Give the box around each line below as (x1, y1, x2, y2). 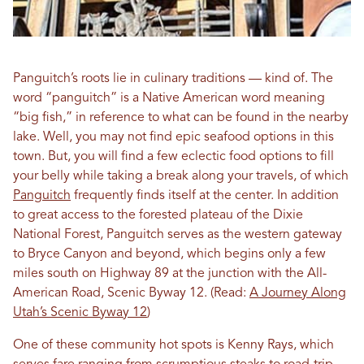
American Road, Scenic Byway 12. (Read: (13, 287, 249, 300)
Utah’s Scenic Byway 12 (13, 306, 147, 319)
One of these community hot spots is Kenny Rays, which (13, 339, 334, 352)
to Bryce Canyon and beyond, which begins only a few (13, 248, 326, 261)
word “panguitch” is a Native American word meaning (13, 92, 325, 105)
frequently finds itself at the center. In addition (71, 189, 339, 202)
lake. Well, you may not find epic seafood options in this (13, 131, 334, 144)
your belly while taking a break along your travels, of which (13, 170, 349, 183)
